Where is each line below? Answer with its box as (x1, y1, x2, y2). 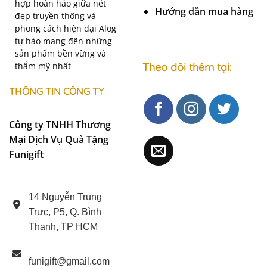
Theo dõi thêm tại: (142, 60, 231, 74)
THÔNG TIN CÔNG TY (9, 85, 104, 98)
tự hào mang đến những (15, 35, 112, 46)
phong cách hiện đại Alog (15, 22, 116, 34)
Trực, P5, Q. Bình (29, 206, 101, 217)
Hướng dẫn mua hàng (154, 5, 253, 18)
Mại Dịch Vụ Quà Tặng (9, 133, 108, 147)
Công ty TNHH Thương (9, 118, 111, 132)
